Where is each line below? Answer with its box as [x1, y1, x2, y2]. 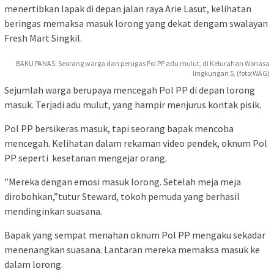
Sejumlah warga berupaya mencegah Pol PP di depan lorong [4, 83, 255, 96]
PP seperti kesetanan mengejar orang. [4, 151, 167, 164]
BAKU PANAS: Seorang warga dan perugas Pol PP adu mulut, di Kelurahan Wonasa [16, 58, 270, 68]
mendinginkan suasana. [4, 204, 102, 217]
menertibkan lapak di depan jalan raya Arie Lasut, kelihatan [4, 2, 251, 15]
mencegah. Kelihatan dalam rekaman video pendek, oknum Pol [4, 136, 267, 149]
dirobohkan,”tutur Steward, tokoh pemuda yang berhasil [4, 190, 240, 202]
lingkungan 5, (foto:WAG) [193, 68, 270, 78]
